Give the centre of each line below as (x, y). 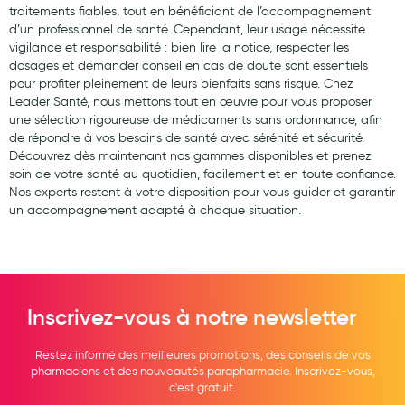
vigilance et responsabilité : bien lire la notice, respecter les (179, 47)
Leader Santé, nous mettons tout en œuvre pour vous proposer (190, 102)
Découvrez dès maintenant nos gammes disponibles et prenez (190, 156)
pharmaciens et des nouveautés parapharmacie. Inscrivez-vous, (202, 371)
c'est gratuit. (202, 387)
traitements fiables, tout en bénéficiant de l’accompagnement (190, 11)
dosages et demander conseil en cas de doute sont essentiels (188, 66)
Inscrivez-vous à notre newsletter (192, 317)
